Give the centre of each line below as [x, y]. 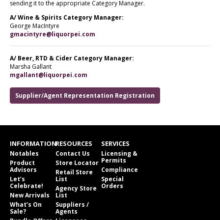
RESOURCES [74, 143]
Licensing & [119, 153]
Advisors [23, 169]
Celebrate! [27, 186]
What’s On [26, 204]
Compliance [120, 169]
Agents [67, 211]
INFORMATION [33, 143]
